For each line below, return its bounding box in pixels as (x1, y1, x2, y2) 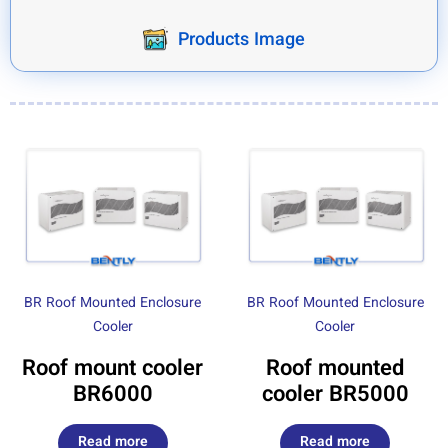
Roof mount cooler (22, 352, 204, 388)
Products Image (178, 26, 305, 55)
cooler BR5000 (261, 378, 409, 414)
